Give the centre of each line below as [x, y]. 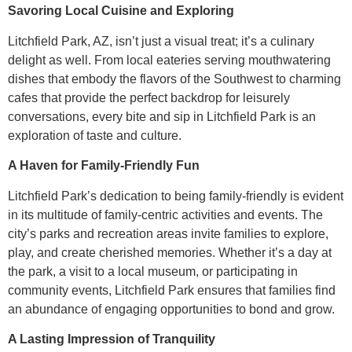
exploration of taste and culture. [95, 135]
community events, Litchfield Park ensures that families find [172, 290]
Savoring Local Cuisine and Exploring [121, 11]
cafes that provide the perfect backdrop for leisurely [149, 97]
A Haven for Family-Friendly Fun [104, 166]
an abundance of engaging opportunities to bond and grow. [171, 309]
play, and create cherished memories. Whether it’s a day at [170, 252]
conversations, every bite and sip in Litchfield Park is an [162, 116]
